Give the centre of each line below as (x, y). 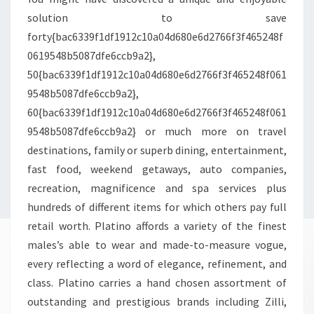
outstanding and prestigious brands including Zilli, (157, 302)
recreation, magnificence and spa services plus (157, 188)
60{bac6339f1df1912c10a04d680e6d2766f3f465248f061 (157, 112)
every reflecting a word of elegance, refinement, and (157, 264)
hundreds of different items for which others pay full (157, 207)
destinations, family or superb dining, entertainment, (157, 150)
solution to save (157, 18)
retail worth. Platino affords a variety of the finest (157, 226)
